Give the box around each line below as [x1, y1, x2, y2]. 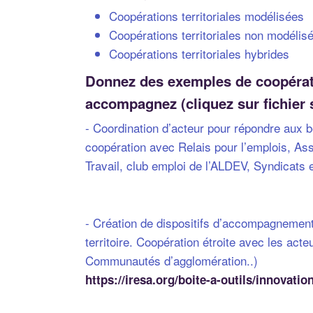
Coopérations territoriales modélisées [109, 6, 304, 24]
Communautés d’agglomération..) [85, 251, 258, 269]
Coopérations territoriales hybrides [109, 44, 289, 62]
